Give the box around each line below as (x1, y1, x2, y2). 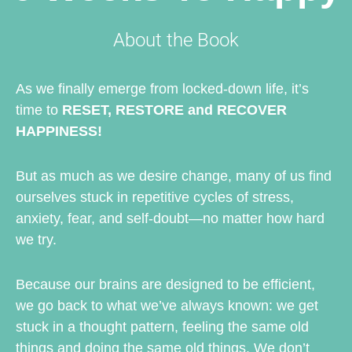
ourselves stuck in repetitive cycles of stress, (16, 189, 294, 206)
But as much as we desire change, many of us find (16, 168, 332, 185)
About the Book (113, 29, 239, 52)
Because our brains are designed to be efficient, (16, 277, 315, 293)
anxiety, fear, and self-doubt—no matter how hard (16, 211, 324, 227)
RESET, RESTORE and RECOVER (58, 102, 291, 119)
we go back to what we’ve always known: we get (16, 298, 318, 314)
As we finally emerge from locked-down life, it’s (16, 81, 309, 97)
